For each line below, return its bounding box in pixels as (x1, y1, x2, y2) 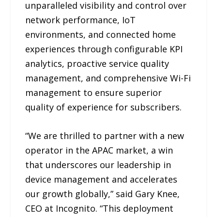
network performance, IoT (25, 14, 136, 26)
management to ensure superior (25, 86, 162, 98)
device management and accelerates (25, 173, 178, 185)
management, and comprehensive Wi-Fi (25, 72, 191, 84)
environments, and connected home (25, 28, 176, 40)
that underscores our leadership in (25, 158, 171, 170)
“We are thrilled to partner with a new (25, 129, 185, 141)
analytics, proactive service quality (25, 57, 170, 69)
